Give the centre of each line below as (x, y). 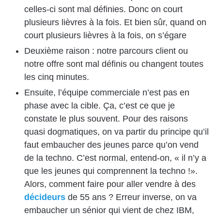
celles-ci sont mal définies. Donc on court (103, 9)
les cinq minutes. (57, 77)
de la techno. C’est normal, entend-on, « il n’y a (115, 158)
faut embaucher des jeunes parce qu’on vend (111, 145)
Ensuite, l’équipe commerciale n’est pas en (107, 93)
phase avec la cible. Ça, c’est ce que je (100, 106)
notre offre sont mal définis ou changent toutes (114, 64)
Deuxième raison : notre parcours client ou (106, 51)
